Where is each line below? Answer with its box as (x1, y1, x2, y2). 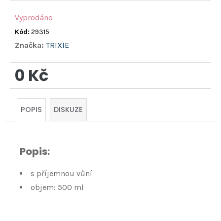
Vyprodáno (15, 13, 53, 23)
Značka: (15, 40, 46, 50)
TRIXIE (46, 40, 69, 50)
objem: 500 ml (31, 183, 84, 192)
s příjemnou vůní (31, 169, 92, 179)
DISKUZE (54, 105, 83, 115)
